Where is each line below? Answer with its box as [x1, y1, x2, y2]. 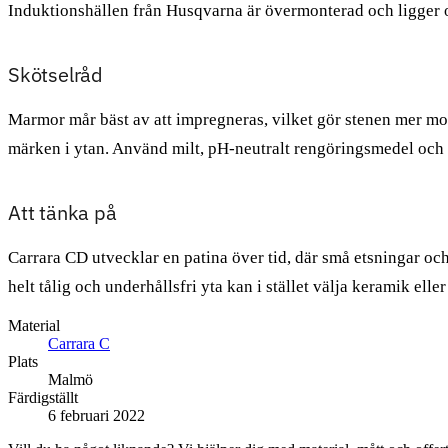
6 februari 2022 [48, 406, 145, 424]
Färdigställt [8, 388, 78, 406]
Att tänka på [8, 198, 117, 226]
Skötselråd [8, 60, 103, 88]
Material [8, 316, 60, 334]
